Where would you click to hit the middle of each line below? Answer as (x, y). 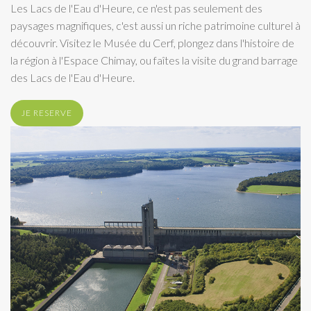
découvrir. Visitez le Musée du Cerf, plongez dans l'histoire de (152, 42)
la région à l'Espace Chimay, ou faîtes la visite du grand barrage (154, 60)
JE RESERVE (47, 112)
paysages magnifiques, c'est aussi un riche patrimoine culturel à (155, 25)
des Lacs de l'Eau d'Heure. (73, 77)
